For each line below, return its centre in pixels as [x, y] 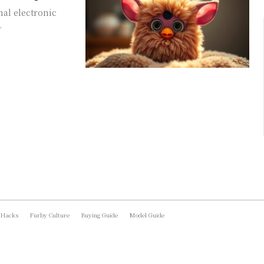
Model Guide [147, 214]
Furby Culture [50, 214]
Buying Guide [100, 214]
